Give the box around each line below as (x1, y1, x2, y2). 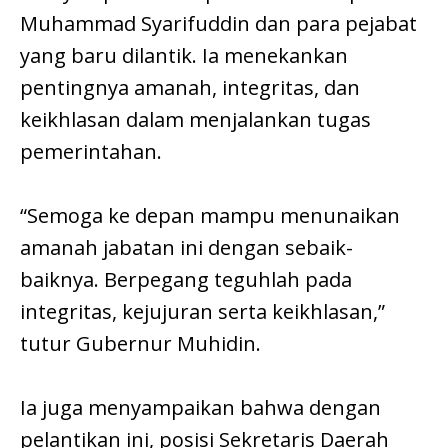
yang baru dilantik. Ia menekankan (20, 42, 348, 70)
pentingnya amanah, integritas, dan (20, 74, 360, 102)
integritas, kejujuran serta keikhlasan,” (20, 298, 385, 326)
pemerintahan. (20, 138, 162, 166)
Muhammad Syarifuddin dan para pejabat (20, 10, 417, 38)
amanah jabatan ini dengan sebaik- (20, 234, 353, 262)
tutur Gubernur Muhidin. (20, 330, 261, 358)
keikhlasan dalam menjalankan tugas (20, 106, 371, 134)
